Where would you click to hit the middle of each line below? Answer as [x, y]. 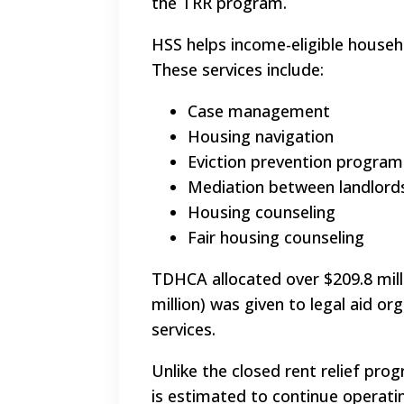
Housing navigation [261, 137]
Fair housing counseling [276, 238]
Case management [259, 111]
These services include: [238, 70]
